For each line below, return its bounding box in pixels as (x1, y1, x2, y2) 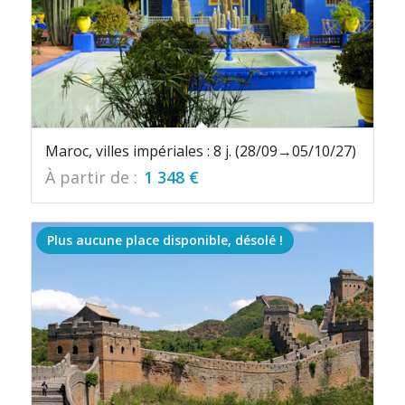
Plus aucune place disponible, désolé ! (46, 231, 283, 250)
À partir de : (44, 166, 142, 189)
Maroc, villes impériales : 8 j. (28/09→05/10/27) (44, 141, 356, 162)
